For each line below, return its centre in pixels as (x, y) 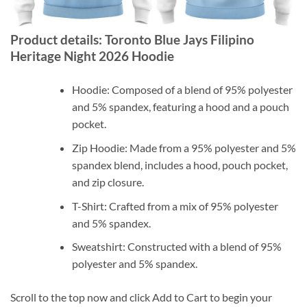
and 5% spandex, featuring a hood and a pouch (180, 107)
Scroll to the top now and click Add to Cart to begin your (141, 297)
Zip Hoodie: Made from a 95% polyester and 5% (184, 147)
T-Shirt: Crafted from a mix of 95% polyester (175, 206)
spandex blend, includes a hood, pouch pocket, (180, 164)
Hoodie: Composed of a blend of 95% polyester (182, 90)
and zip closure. (108, 182)
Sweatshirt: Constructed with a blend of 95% (176, 247)
